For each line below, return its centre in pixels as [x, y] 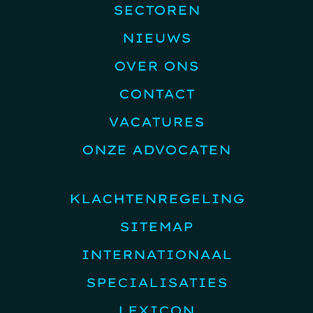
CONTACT [156, 94]
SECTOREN [156, 10]
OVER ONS [156, 66]
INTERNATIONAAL [156, 254]
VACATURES [156, 122]
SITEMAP [156, 226]
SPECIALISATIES [156, 282]
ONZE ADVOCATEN [156, 150]
